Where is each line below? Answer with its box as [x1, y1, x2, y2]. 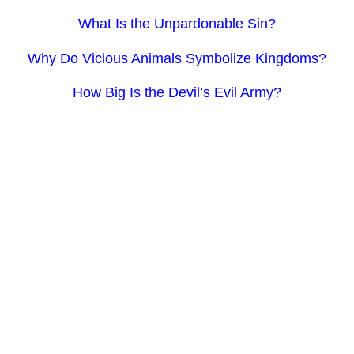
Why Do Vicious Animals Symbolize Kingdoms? [28, 50, 326, 66]
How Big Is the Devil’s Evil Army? [73, 85, 281, 101]
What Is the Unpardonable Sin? [78, 16, 276, 32]
